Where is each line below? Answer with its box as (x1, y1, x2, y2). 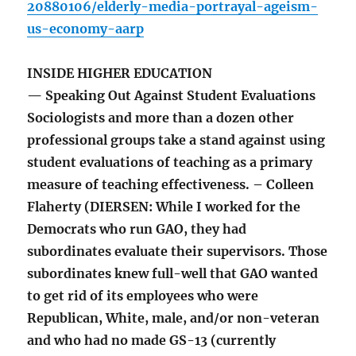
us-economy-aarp (27, 21, 145, 37)
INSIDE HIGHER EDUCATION (27, 65, 213, 82)
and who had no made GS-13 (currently (27, 332, 277, 349)
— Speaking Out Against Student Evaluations (27, 87, 316, 104)
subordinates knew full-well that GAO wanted (27, 265, 319, 282)
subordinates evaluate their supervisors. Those (27, 243, 328, 260)
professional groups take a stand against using (27, 132, 326, 149)
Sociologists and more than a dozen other (27, 110, 295, 126)
